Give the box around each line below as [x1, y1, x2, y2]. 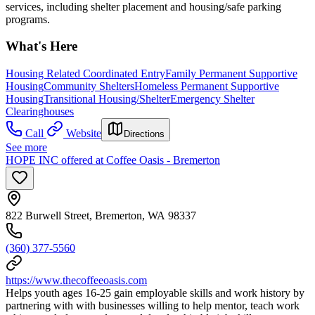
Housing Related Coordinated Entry [6, 67, 165, 79]
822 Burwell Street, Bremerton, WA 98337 [6, 210, 196, 221]
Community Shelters [44, 80, 134, 92]
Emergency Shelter [170, 93, 255, 105]
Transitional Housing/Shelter [44, 93, 170, 105]
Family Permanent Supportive [165, 67, 297, 79]
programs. [6, 13, 50, 25]
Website [66, 127, 101, 139]
